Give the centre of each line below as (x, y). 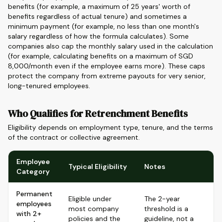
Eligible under (90, 199)
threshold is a (166, 209)
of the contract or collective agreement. (74, 137)
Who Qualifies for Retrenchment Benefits (98, 113)
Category (33, 171)
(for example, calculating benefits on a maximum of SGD (101, 56)
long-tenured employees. (49, 86)
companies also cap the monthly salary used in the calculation (111, 46)
